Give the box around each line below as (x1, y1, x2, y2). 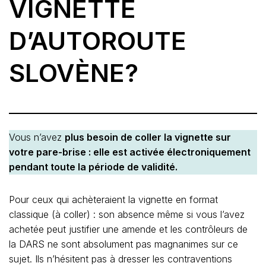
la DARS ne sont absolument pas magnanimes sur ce (9, 238, 238, 251)
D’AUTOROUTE (9, 26, 186, 56)
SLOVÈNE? (9, 58, 138, 88)
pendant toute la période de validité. (9, 161, 178, 173)
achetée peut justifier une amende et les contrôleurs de (9, 223, 248, 236)
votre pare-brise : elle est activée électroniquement (9, 146, 251, 159)
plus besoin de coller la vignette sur (65, 131, 231, 144)
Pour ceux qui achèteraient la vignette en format (9, 194, 218, 206)
